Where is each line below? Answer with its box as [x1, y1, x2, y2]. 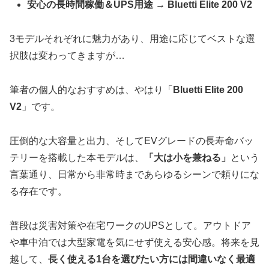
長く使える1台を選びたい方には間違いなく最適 [48, 253, 255, 264]
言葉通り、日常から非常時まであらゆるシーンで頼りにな [10, 169, 259, 180]
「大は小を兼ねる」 [144, 152, 231, 163]
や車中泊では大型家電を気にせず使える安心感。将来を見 [10, 237, 259, 247]
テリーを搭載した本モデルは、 [10, 152, 144, 163]
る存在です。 [10, 186, 67, 196]
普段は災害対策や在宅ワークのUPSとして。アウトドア [10, 220, 251, 231]
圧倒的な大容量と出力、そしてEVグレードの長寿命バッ [10, 135, 253, 146]
